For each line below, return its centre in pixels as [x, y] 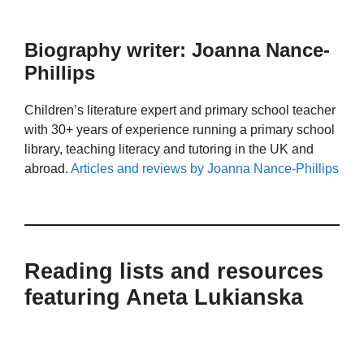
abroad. [48, 169]
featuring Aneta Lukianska [164, 297]
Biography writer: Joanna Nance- [177, 50]
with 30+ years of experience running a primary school [180, 130]
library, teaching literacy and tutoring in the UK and [169, 149]
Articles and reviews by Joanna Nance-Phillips [205, 169]
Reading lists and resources [174, 271]
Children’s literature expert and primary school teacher [180, 110]
